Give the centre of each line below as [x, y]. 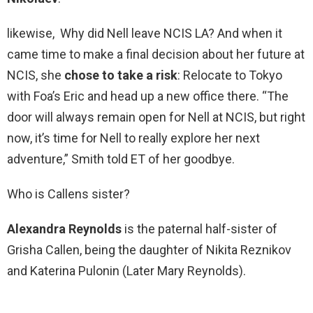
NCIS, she [36, 75]
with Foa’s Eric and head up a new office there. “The [148, 96]
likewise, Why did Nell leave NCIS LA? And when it [145, 34]
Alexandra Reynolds [64, 229]
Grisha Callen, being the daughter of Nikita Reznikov [149, 250]
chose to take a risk [121, 75]
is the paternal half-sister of [199, 229]
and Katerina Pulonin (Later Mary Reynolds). [126, 271]
